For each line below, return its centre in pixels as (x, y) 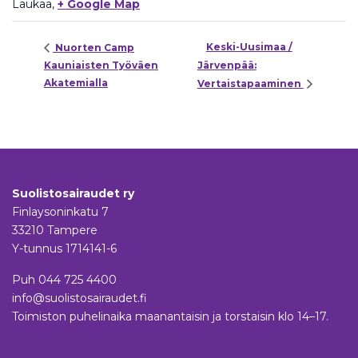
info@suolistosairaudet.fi (80, 298)
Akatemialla (76, 83)
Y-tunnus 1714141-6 (64, 248)
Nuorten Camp (93, 47)
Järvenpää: (227, 66)
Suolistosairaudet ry (73, 193)
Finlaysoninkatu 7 (60, 211)
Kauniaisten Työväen (101, 66)
